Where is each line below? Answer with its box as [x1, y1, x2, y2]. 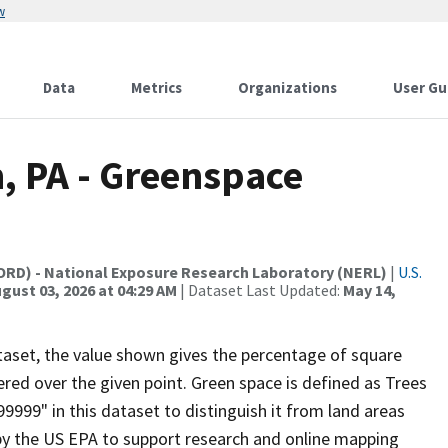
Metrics [131, 78, 182, 97]
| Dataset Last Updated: [177, 280, 343, 300]
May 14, [343, 280, 396, 300]
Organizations [238, 78, 337, 97]
